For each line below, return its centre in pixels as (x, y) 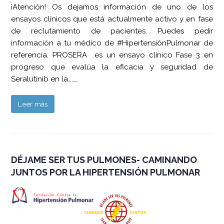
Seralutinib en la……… (45, 79)
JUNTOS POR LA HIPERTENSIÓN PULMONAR (106, 172)
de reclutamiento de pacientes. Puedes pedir (112, 31)
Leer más (33, 104)
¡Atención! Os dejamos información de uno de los (112, 7)
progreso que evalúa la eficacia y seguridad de (112, 67)
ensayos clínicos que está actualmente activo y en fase (112, 19)
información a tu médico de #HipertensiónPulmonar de (112, 43)
